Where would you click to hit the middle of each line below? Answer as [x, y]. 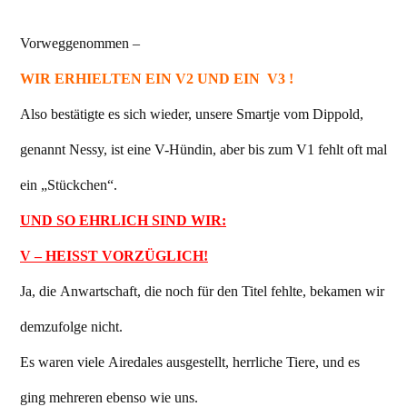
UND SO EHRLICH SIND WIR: [123, 221]
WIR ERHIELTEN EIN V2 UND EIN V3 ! [157, 79]
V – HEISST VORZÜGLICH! [114, 256]
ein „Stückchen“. [69, 185]
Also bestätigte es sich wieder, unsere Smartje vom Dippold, [192, 114]
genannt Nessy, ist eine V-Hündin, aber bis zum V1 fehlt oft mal [203, 150]
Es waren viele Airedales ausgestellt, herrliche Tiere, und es [190, 362]
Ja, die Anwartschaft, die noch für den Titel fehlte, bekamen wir [202, 292]
